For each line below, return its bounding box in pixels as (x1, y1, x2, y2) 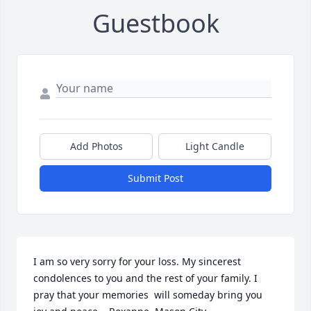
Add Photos (69, 140, 123, 153)
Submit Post (128, 171, 183, 185)
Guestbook (92, 6, 219, 41)
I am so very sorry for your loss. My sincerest (33, 255, 241, 269)
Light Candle (185, 140, 244, 153)
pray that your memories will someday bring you (33, 288, 262, 302)
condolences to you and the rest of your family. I (33, 271, 258, 285)
